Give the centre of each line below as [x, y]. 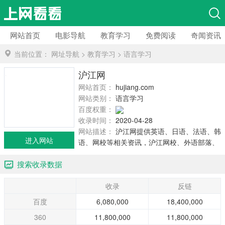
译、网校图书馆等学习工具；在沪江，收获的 [149, 164]
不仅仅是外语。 [103, 175]
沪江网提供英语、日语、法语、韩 [168, 131]
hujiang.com [135, 87]
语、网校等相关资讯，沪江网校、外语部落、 [149, 142]
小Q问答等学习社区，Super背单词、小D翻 [146, 153]
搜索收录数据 [40, 164]
